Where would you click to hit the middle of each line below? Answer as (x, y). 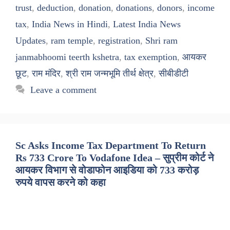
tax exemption (151, 57)
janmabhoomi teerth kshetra (67, 57)
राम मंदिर (46, 74)
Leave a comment (63, 90)
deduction (55, 8)
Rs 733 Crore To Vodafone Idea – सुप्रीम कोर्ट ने (114, 158)
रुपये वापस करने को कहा (61, 183)
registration (119, 41)
